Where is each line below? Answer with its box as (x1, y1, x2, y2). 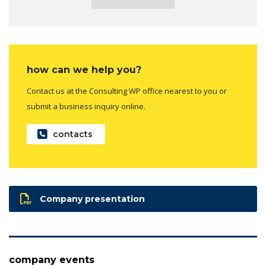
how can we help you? (27, 64, 141, 76)
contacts (53, 129, 93, 140)
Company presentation (40, 194, 145, 205)
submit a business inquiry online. (27, 101, 145, 112)
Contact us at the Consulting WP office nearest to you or (27, 85, 227, 97)
